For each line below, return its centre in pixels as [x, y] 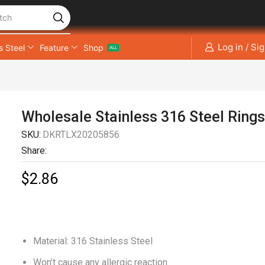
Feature [54, 47]
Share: [34, 151]
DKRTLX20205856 [81, 135]
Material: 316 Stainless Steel [93, 241]
